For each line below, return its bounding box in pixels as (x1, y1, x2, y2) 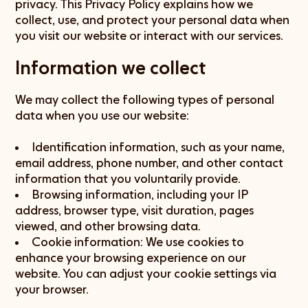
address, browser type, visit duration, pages (15, 203, 254, 217)
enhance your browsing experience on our (15, 250, 247, 265)
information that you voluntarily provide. (15, 171, 241, 186)
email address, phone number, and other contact (15, 155, 284, 170)
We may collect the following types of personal (15, 93, 275, 107)
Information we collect (15, 57, 206, 78)
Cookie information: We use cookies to (32, 234, 245, 249)
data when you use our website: (15, 109, 190, 123)
